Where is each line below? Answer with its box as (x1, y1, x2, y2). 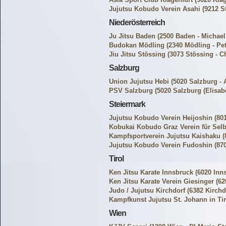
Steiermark (109, 100, 145, 108)
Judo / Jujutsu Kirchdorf (109, 187, 185, 194)
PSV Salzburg (109, 87, 153, 94)
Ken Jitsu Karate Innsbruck (109, 168, 193, 176)
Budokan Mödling (109, 41, 164, 49)
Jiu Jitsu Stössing (109, 50, 165, 58)
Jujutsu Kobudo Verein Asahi (109, 5, 200, 13)
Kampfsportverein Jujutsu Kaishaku (109, 132, 220, 140)
